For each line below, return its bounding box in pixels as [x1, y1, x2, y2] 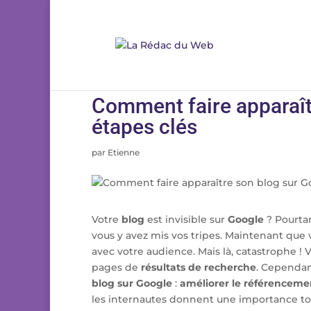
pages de [92, 261, 141, 274]
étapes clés [92, 115, 197, 139]
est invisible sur [144, 213, 228, 226]
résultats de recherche [141, 261, 256, 274]
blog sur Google [92, 277, 172, 289]
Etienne [108, 147, 140, 158]
